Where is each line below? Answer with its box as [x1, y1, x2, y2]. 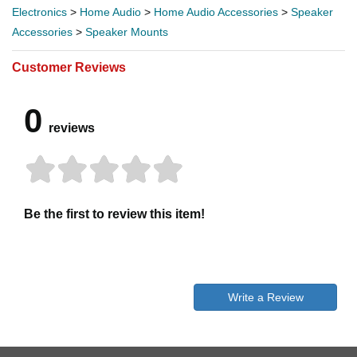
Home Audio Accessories [154, 5, 278, 18]
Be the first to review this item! [24, 206, 205, 221]
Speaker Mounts [85, 25, 168, 38]
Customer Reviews [12, 60, 126, 74]
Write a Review [227, 290, 304, 304]
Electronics [12, 5, 67, 18]
